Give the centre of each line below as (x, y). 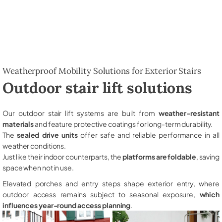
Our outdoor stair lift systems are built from (81, 113)
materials (18, 124)
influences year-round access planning (67, 205)
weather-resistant (189, 113)
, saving (208, 156)
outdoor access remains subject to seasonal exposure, (101, 194)
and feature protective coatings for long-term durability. (123, 124)
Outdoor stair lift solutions (98, 87)
